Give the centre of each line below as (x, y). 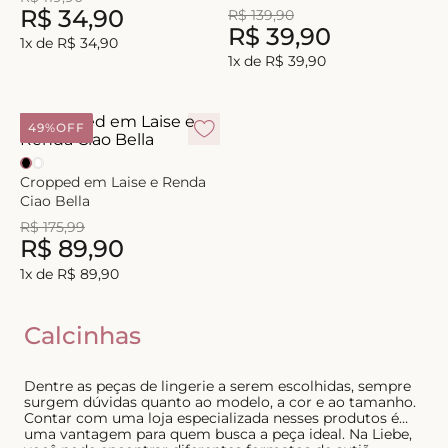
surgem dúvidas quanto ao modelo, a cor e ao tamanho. (220, 401)
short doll (61, 92)
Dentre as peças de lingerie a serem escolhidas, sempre (217, 385)
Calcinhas (82, 335)
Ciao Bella (55, 201)
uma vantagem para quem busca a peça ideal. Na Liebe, (218, 433)
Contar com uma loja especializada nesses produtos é (211, 417)
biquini (53, 22)
